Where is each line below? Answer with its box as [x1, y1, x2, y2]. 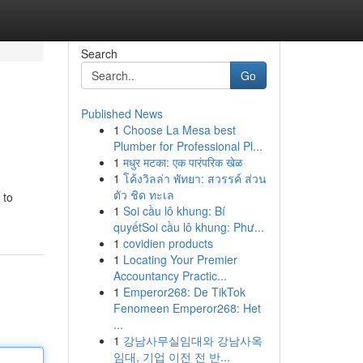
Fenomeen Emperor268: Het [113, 300, 261, 316]
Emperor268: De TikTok [122, 284, 246, 300]
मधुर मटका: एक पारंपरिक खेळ [122, 154, 242, 170]
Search [80, 45, 117, 62]
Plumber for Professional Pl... [113, 138, 263, 154]
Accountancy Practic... [113, 267, 227, 284]
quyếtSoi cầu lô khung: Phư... [113, 219, 264, 235]
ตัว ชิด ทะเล [113, 186, 174, 203]
